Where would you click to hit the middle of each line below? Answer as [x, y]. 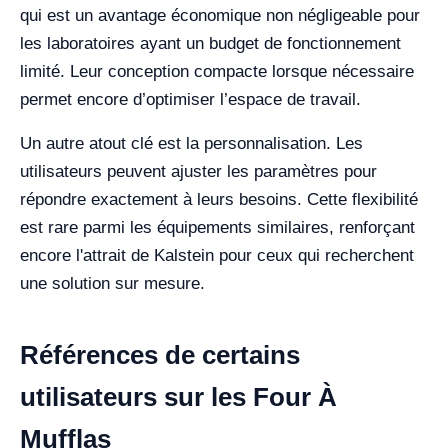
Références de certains [160, 355]
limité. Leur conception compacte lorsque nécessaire [217, 72]
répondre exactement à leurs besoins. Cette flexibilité [219, 200]
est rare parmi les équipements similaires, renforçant [217, 228]
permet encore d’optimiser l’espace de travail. [190, 100]
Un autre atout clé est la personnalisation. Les [191, 144]
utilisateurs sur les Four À [178, 397]
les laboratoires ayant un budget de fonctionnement [210, 44]
